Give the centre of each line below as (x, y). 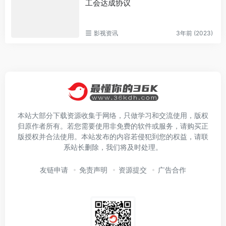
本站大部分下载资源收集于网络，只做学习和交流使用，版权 (113, 115)
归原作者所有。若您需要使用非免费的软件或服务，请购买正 (113, 126)
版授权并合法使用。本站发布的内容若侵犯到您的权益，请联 (113, 136)
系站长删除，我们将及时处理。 (113, 147)
